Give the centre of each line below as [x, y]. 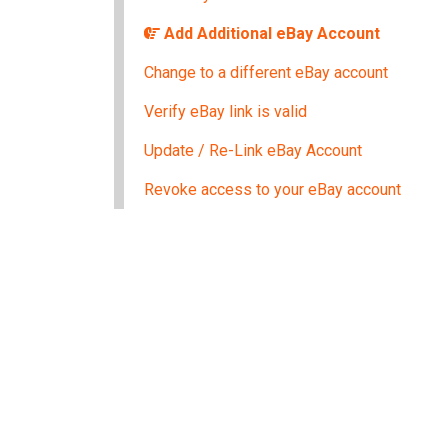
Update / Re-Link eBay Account [253, 151]
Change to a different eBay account [266, 73]
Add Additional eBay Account [270, 34]
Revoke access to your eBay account [272, 190]
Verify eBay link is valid [225, 112]
